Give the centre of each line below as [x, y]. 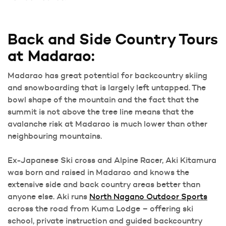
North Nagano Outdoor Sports [148, 196]
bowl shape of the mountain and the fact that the [103, 99]
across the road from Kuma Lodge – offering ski [100, 208]
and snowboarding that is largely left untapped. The [107, 87]
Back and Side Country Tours [113, 39]
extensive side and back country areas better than [104, 184]
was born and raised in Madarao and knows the [98, 172]
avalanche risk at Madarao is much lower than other [107, 123]
